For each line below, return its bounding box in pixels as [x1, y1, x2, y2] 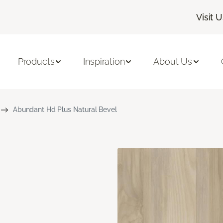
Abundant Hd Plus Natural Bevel [12, 105, 117, 113]
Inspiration [83, 56, 125, 67]
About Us [153, 56, 193, 67]
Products [17, 56, 55, 67]
